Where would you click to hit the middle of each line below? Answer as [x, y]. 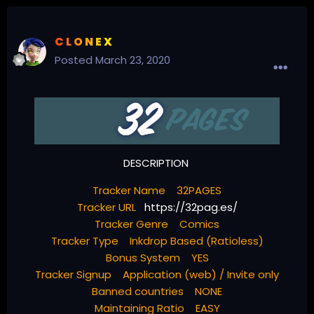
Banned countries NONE [157, 292]
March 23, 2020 [133, 60]
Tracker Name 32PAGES [157, 191]
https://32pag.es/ [191, 207]
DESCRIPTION [157, 163]
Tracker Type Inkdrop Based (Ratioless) [157, 241]
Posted [75, 60]
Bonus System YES [157, 258]
